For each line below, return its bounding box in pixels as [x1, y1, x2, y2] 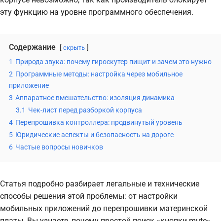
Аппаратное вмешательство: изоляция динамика [15, 93, 175, 102]
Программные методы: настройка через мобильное [15, 70, 183, 78]
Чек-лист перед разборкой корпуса [28, 106, 142, 114]
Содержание [9, 42, 56, 52]
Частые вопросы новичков [15, 143, 103, 151]
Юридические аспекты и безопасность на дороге [15, 130, 174, 139]
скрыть [63, 43, 85, 51]
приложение [9, 81, 49, 90]
